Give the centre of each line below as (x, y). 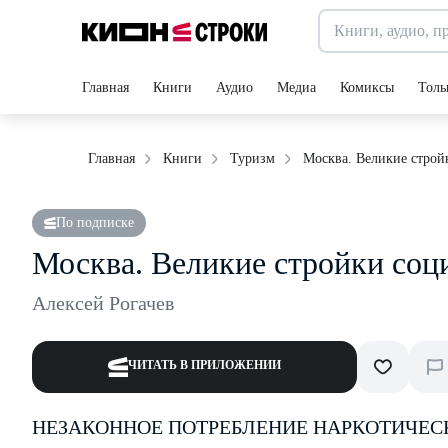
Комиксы (367, 87)
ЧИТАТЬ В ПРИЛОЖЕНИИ (204, 365)
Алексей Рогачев (103, 303)
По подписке (95, 222)
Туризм (252, 158)
